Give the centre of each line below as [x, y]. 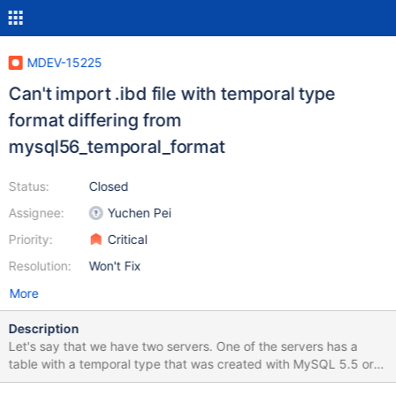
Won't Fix [115, 266]
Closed [109, 186]
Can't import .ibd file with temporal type [172, 94]
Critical [127, 239]
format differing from [95, 120]
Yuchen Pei [139, 213]
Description [44, 328]
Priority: [30, 239]
